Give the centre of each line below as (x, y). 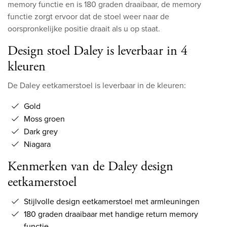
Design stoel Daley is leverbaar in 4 (98, 51)
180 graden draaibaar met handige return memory (111, 214)
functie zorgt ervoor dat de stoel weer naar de (88, 17)
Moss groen (44, 119)
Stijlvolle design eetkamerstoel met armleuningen (112, 202)
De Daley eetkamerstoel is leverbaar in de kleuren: (97, 86)
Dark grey (41, 132)
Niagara (37, 144)
